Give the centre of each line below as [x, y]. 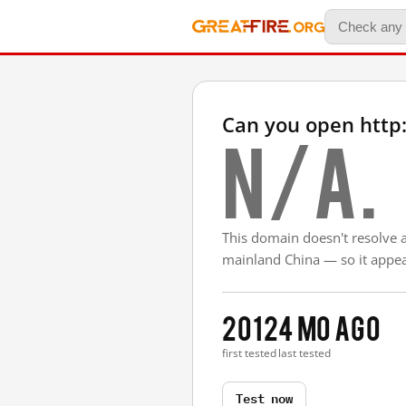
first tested [249, 353]
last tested [305, 353]
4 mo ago [330, 327]
